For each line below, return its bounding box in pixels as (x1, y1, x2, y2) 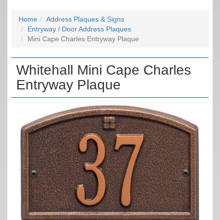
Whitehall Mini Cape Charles (16, 62, 191, 78)
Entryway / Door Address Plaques (27, 25, 131, 33)
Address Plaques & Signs (46, 15, 124, 23)
